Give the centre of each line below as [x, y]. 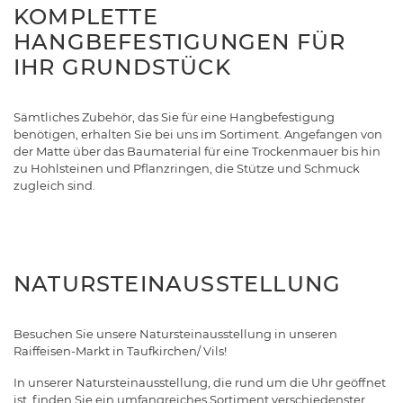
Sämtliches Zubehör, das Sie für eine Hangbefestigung [174, 117]
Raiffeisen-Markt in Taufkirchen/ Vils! [120, 351]
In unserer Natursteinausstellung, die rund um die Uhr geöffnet [200, 383]
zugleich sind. [54, 186]
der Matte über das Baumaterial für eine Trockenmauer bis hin [197, 152]
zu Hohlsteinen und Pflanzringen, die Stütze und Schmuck [187, 169]
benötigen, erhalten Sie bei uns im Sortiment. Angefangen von [198, 134]
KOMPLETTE [86, 17]
